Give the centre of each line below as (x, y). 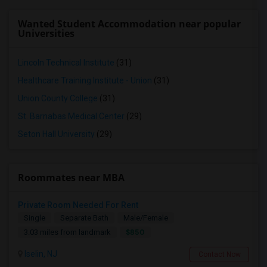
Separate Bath (84, 218)
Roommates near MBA (71, 178)
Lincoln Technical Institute (66, 63)
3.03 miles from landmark (67, 232)
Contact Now (219, 254)
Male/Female (146, 218)
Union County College (58, 98)
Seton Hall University (56, 134)
